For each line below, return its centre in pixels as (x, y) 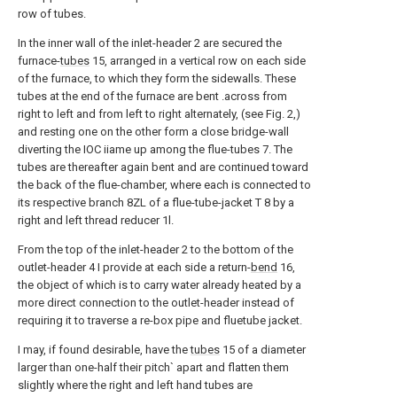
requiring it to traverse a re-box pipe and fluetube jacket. (160, 320)
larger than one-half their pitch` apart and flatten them (153, 367)
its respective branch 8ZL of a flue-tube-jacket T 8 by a (156, 202)
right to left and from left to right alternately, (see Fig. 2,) (159, 114)
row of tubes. (52, 14)
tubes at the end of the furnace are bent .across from (152, 96)
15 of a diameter (263, 350)
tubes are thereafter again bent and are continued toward (163, 167)
